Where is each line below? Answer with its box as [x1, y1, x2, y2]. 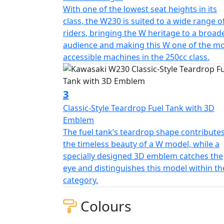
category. [63, 174, 98, 185]
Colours [77, 196, 131, 215]
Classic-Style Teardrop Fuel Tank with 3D [63, 102, 214, 113]
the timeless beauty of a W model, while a [63, 138, 219, 149]
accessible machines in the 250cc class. [63, 51, 209, 62]
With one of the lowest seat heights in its [63, 3, 217, 14]
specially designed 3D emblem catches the [63, 150, 223, 161]
